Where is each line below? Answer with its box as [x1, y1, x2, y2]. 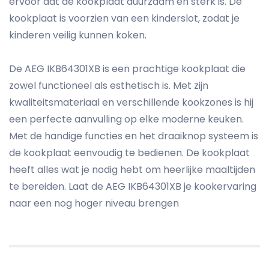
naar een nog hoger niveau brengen [9, 196, 179, 211]
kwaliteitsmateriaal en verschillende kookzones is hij [9, 95, 253, 110]
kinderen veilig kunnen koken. [9, 28, 147, 43]
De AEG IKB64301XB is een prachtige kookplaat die [9, 62, 246, 76]
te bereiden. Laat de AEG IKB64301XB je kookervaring [9, 180, 256, 194]
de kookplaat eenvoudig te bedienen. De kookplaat [9, 146, 250, 160]
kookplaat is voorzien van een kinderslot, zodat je [9, 11, 240, 26]
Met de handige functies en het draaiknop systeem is [9, 129, 258, 144]
